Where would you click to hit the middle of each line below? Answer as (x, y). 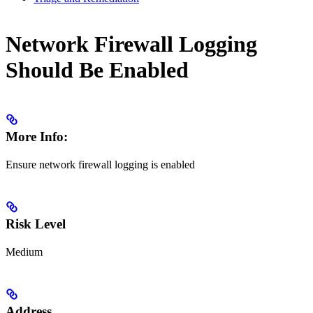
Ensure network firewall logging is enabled (100, 165)
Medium (24, 252)
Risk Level (36, 224)
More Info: (37, 137)
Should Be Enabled (97, 70)
